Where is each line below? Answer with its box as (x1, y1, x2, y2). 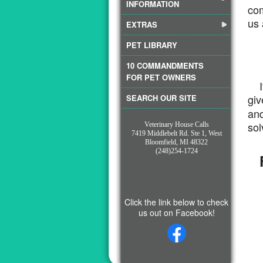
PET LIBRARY (126, 39, 177, 50)
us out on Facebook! (138, 207, 215, 218)
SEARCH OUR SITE (126, 92, 197, 103)
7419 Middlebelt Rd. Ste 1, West (131, 129, 222, 137)
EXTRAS (126, 19, 157, 30)
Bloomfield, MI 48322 (145, 138, 208, 146)
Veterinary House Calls (144, 120, 209, 129)
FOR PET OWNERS (126, 72, 196, 83)
